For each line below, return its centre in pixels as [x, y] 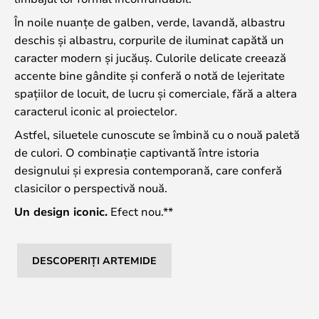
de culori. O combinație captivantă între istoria [137, 152]
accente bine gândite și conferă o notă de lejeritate [150, 75]
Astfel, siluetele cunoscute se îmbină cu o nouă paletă [157, 134]
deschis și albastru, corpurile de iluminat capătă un [149, 39]
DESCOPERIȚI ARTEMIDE [94, 260]
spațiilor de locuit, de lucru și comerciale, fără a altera [156, 93]
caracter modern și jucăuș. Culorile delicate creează [150, 57]
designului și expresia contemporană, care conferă [148, 169]
